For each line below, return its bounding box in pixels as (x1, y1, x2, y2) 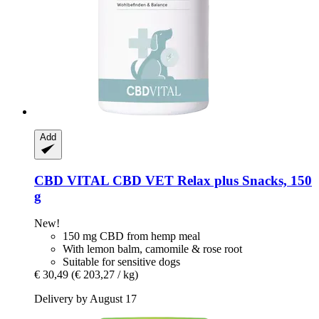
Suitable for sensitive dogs (63, 256, 180, 268)
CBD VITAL (34, 172, 109, 188)
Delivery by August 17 (34, 293, 137, 305)
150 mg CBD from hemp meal (63, 230, 200, 243)
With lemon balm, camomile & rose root (63, 243, 242, 256)
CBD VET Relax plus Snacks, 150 (109, 172, 312, 188)
